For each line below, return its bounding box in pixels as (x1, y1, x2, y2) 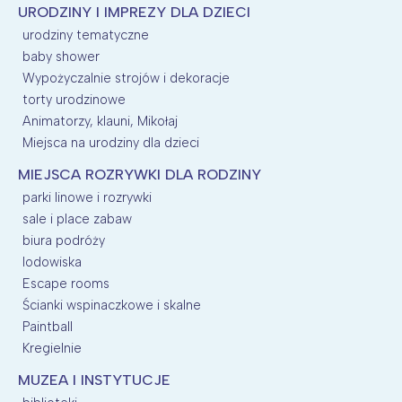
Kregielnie (22, 339, 82, 356)
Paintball (22, 318, 73, 335)
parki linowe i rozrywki (22, 188, 152, 205)
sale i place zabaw (22, 210, 132, 227)
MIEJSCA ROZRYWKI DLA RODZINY (18, 165, 261, 183)
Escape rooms (22, 275, 109, 292)
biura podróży (22, 232, 105, 249)
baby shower (22, 48, 100, 65)
